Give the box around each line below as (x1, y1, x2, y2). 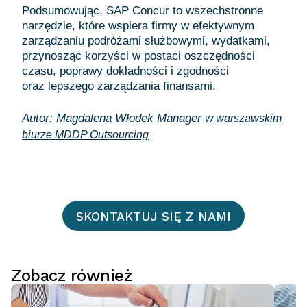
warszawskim (213, 112, 282, 124)
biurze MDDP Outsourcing (22, 129, 149, 140)
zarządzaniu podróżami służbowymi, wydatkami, (22, 34, 270, 47)
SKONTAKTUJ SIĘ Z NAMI (76, 208, 231, 223)
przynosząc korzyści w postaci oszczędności (22, 49, 255, 62)
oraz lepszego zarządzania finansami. (22, 79, 216, 93)
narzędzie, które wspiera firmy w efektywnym (22, 19, 254, 32)
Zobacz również (11, 266, 132, 285)
